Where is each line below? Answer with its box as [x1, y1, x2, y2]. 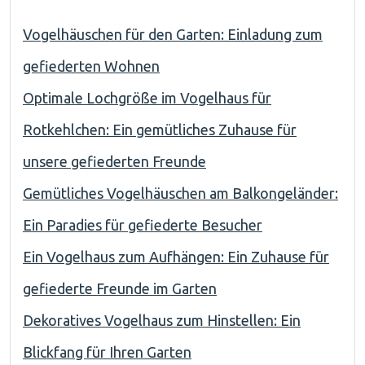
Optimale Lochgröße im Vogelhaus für [23, 90, 271, 106]
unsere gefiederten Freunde [23, 153, 206, 169]
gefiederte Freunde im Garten [23, 280, 217, 297]
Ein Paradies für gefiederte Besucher [23, 217, 262, 233]
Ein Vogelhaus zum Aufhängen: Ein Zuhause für [23, 248, 329, 265]
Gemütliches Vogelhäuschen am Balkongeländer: [23, 185, 338, 201]
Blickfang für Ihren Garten [23, 344, 191, 360]
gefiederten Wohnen [23, 58, 160, 74]
